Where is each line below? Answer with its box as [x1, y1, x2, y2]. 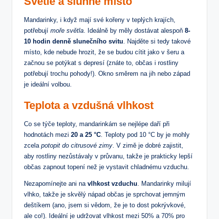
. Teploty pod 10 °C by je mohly [101, 131, 190, 138]
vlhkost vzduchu [88, 179, 137, 187]
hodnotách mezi [24, 131, 71, 138]
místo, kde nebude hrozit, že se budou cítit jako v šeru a [24, 48, 184, 56]
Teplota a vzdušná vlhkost [24, 99, 153, 111]
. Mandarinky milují [137, 179, 191, 187]
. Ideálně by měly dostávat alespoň [84, 26, 185, 34]
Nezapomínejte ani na [24, 179, 88, 187]
